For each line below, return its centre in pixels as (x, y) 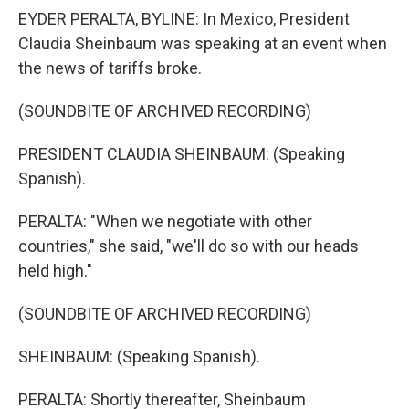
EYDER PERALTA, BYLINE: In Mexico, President (184, 19)
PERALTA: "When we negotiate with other (165, 221)
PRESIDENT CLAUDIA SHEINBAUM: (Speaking (182, 154)
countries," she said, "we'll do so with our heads (189, 246)
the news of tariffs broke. (110, 68)
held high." (55, 271)
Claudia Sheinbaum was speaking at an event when (203, 43)
